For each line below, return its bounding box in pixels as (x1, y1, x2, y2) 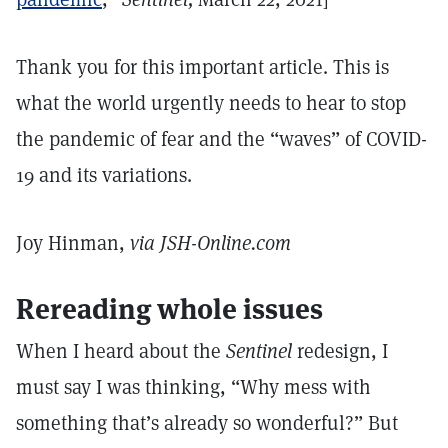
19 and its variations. (16, 162, 192, 188)
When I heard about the (16, 338, 226, 364)
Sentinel (226, 338, 292, 364)
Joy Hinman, (16, 230, 130, 256)
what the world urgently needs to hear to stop (16, 90, 406, 116)
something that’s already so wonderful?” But (16, 410, 398, 436)
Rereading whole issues (16, 291, 323, 327)
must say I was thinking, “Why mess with (16, 374, 371, 400)
